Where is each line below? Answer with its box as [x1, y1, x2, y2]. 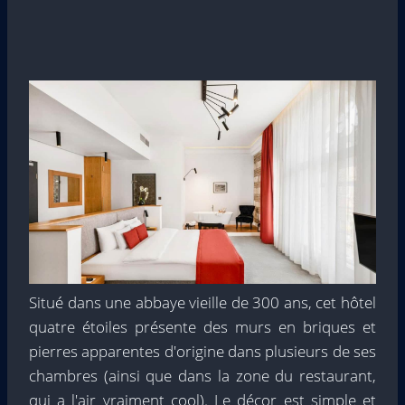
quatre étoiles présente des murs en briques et [29, 316, 376, 337]
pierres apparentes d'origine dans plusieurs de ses [29, 340, 376, 362]
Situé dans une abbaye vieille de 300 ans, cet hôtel [29, 291, 376, 313]
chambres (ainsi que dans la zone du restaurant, [29, 364, 376, 386]
